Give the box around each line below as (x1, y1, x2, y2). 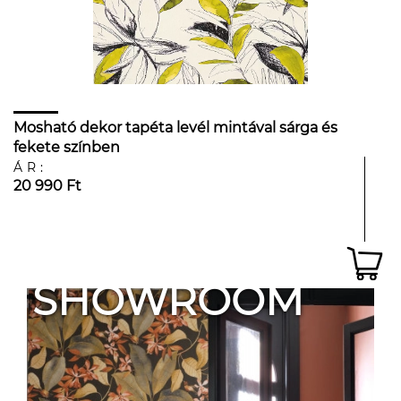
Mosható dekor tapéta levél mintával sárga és (13, 119, 337, 136)
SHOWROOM (32, 276, 303, 325)
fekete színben (13, 139, 120, 156)
